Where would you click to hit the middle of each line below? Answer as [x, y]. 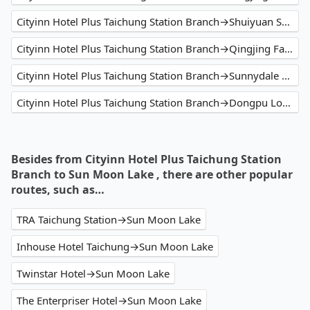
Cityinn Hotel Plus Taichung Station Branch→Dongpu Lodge [286, 103]
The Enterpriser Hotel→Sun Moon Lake [109, 301]
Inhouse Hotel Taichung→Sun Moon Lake [115, 247]
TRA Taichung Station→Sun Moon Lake [109, 220]
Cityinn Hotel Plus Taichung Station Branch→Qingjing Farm [289, 49]
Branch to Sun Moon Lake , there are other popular [152, 175]
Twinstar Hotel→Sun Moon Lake [93, 274]
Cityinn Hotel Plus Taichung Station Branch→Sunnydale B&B [286, 76]
